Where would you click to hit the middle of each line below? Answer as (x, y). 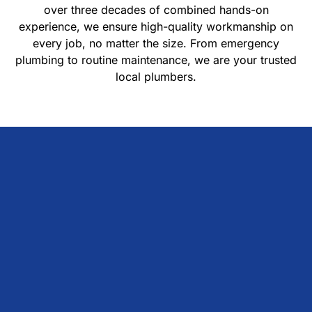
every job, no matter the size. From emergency (156, 44)
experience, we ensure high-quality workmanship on (156, 27)
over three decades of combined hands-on (156, 10)
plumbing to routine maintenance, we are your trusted (156, 60)
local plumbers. (156, 77)
